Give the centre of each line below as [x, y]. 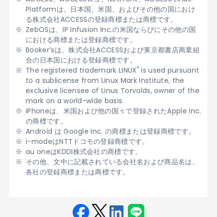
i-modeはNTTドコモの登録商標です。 [87, 141]
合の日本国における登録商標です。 [81, 60]
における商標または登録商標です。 [81, 40]
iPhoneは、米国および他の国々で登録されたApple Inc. [114, 111]
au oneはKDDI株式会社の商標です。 [84, 152]
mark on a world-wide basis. [75, 101]
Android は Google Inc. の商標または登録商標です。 [111, 131]
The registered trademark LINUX [81, 70]
